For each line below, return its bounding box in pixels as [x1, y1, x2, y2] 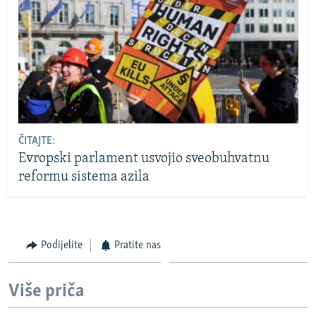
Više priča [8, 282, 85, 302]
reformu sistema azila [18, 170, 150, 185]
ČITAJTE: [18, 135, 55, 147]
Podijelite [40, 239, 83, 251]
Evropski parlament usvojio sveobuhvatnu [18, 152, 269, 166]
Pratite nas [114, 239, 161, 251]
